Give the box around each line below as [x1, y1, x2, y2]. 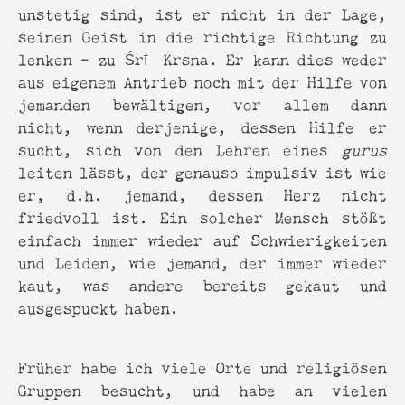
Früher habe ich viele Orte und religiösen [18, 353, 387, 379]
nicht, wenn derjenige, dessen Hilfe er [18, 113, 387, 138]
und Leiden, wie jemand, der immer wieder [18, 249, 387, 274]
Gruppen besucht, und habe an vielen [18, 376, 387, 401]
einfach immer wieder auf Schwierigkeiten [18, 226, 387, 251]
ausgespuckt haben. [18, 294, 179, 319]
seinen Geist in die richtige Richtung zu [18, 23, 387, 48]
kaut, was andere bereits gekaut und [18, 271, 387, 297]
